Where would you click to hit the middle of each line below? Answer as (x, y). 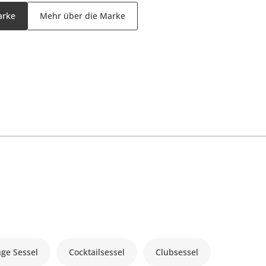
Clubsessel (177, 252)
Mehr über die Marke (83, 16)
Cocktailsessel (97, 252)
